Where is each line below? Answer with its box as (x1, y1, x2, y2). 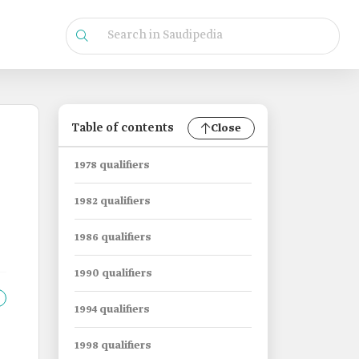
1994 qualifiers (75, 303, 150, 317)
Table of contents (71, 120, 174, 136)
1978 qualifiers (75, 159, 150, 172)
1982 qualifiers (75, 195, 151, 208)
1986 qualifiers (75, 231, 151, 244)
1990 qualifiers (75, 267, 152, 280)
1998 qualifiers (75, 339, 151, 353)
